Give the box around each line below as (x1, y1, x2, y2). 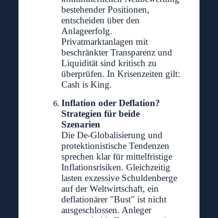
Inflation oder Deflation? (61, 98, 160, 109)
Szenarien (61, 119, 100, 130)
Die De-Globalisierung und (61, 130, 163, 141)
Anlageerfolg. (61, 26, 112, 36)
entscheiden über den (61, 15, 140, 26)
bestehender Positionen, (61, 4, 149, 15)
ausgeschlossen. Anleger (61, 205, 151, 216)
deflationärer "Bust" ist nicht (61, 194, 166, 205)
